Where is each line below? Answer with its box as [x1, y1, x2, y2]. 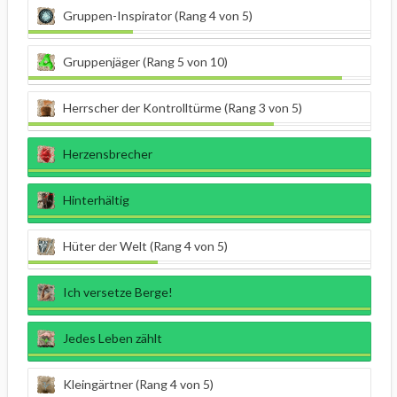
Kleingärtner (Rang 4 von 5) [63, 377, 214, 393]
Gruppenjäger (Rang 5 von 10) [63, 54, 228, 70]
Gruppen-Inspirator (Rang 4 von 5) [63, 8, 253, 24]
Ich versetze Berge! [63, 284, 173, 300]
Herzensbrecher [63, 146, 152, 162]
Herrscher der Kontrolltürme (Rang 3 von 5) [63, 100, 302, 116]
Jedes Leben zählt [63, 331, 162, 346]
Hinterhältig [63, 192, 129, 208]
